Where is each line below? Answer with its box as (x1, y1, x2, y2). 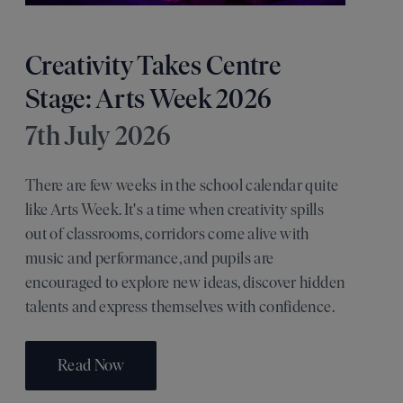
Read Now (58, 355, 124, 376)
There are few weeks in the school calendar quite (25, 175, 339, 196)
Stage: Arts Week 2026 (25, 82, 272, 116)
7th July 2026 (25, 119, 170, 153)
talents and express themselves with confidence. (25, 297, 335, 318)
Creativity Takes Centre (25, 49, 281, 83)
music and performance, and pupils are (25, 248, 274, 269)
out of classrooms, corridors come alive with (25, 224, 309, 245)
